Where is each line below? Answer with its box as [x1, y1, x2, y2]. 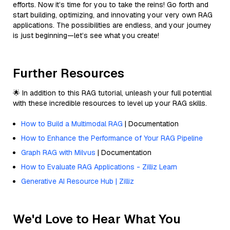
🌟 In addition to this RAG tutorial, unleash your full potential [13, 88, 212, 98]
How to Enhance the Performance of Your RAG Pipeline [21, 133, 203, 143]
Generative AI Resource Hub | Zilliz [21, 176, 134, 186]
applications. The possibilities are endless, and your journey [13, 20, 212, 30]
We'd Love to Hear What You [13, 210, 181, 227]
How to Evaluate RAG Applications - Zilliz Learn [21, 162, 177, 171]
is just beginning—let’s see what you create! [13, 30, 159, 40]
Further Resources [13, 65, 124, 81]
